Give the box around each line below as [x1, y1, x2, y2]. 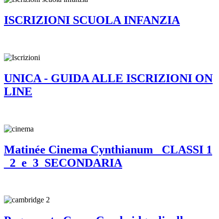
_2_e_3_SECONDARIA [4, 156, 122, 169]
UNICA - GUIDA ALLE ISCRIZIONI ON [4, 71, 213, 85]
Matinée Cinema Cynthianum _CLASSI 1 [4, 143, 212, 156]
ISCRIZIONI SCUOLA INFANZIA [4, 13, 180, 26]
